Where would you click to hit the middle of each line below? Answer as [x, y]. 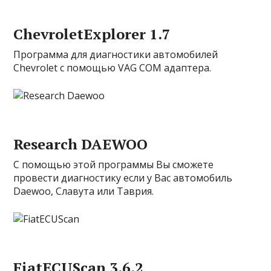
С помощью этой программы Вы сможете [114, 165]
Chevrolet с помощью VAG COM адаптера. [113, 68]
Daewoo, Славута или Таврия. [84, 191]
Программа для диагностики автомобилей [116, 54]
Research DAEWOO [81, 144]
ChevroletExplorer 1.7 [92, 34]
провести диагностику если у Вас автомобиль [123, 178]
